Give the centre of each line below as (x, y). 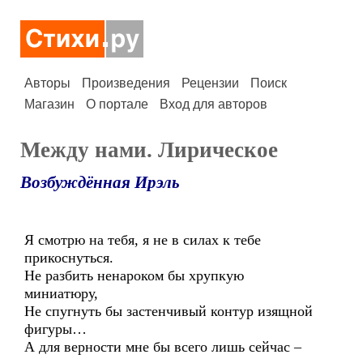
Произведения (126, 83)
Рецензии (210, 83)
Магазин (49, 104)
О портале (117, 104)
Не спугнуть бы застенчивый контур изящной (169, 311)
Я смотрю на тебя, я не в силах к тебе (143, 240)
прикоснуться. (69, 258)
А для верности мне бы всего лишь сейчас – (163, 347)
